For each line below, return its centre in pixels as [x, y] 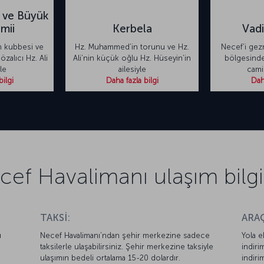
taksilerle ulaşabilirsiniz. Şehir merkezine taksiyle [127, 247]
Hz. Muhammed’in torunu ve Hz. [132, 47]
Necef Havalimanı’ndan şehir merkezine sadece [125, 236]
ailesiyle [132, 70]
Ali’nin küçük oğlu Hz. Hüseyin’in [132, 58]
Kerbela [132, 29]
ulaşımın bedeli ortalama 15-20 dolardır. [110, 258]
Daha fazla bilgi [132, 81]
